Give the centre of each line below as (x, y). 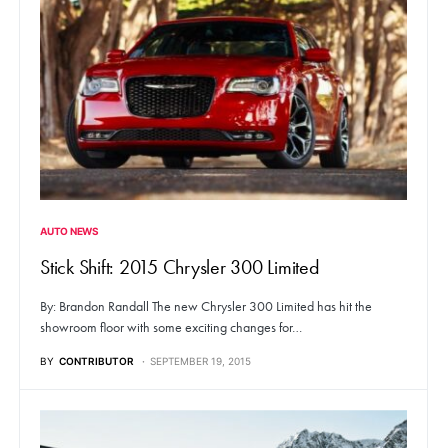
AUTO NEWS (69, 231)
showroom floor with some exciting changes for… (171, 328)
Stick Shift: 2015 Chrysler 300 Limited (180, 267)
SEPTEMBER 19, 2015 (200, 361)
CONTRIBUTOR (96, 361)
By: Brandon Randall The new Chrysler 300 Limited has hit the (206, 307)
